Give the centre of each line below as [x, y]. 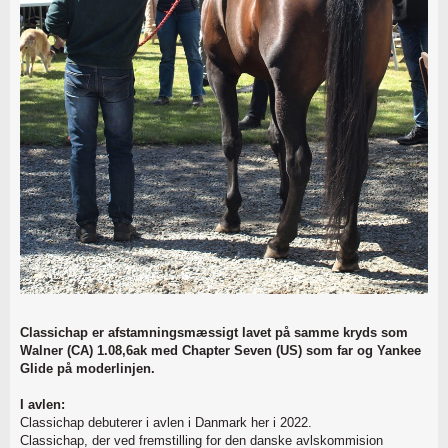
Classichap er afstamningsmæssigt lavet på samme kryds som [214, 332]
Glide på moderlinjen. [87, 368]
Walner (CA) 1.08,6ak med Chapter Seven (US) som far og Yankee [220, 350]
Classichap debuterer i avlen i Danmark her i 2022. [166, 422]
